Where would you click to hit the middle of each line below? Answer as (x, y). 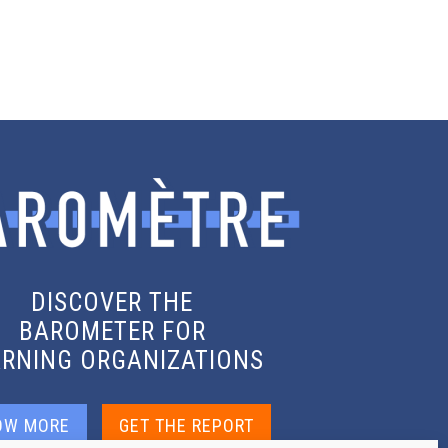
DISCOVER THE (112, 302)
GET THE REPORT (186, 425)
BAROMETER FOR (112, 331)
